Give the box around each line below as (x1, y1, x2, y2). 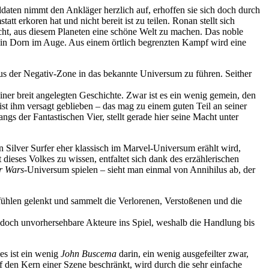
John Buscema (61, 248, 116, 259)
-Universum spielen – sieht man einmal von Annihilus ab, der (24, 164, 255, 175)
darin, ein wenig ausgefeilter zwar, (116, 248, 249, 259)
